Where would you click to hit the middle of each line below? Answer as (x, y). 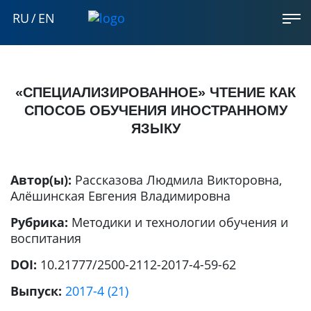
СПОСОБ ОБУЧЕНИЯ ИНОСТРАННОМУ (155, 110)
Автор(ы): (43, 180)
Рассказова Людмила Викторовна (177, 180)
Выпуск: (38, 291)
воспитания (46, 238)
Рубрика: (41, 222)
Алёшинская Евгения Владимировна (120, 196)
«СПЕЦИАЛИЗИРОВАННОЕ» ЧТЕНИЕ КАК (155, 92)
